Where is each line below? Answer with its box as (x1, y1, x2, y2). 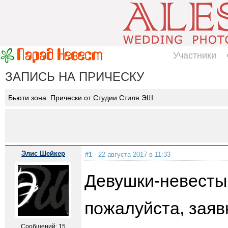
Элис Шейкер (21, 150, 65, 157)
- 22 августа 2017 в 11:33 (92, 151, 170, 158)
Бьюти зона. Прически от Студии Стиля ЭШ (8, 94, 153, 102)
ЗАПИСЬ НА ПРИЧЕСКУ (5, 70, 144, 83)
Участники (173, 50, 216, 61)
